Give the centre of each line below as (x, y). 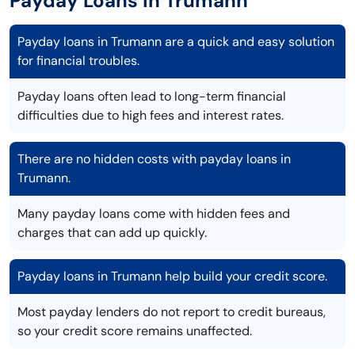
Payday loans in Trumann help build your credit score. (172, 277)
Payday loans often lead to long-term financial (152, 97)
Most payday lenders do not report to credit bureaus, (172, 312)
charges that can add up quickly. (112, 233)
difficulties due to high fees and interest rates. (151, 116)
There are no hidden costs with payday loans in (154, 159)
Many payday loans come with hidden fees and (154, 214)
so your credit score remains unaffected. (135, 331)
